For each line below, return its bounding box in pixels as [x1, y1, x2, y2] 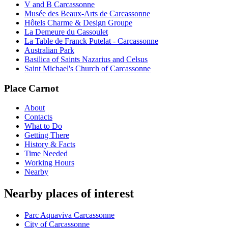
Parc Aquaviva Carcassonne [24, 211, 115, 220]
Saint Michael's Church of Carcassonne [24, 64, 151, 73]
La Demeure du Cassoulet [24, 27, 108, 36]
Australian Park [24, 45, 74, 54]
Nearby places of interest [4, 187, 134, 201]
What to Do [24, 122, 62, 131]
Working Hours [24, 158, 74, 167]
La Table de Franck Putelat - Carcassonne [24, 36, 158, 45]
